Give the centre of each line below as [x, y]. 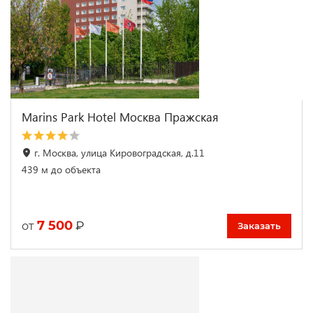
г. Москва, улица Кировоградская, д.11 [119, 153]
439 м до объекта [61, 169]
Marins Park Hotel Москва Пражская [120, 117]
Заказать [259, 225]
